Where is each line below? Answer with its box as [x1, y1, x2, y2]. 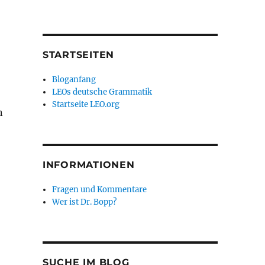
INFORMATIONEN [42, 159, 135, 170]
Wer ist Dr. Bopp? [52, 197, 117, 207]
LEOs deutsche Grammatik [52, 87, 153, 97]
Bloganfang [52, 75, 96, 85]
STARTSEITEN [42, 49, 115, 60]
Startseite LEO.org [52, 99, 120, 109]
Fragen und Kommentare [52, 185, 147, 195]
